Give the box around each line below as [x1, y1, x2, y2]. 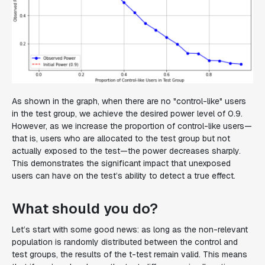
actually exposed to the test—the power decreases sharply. [12, 145, 241, 156]
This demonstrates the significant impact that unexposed [12, 157, 231, 169]
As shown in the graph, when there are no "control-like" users [12, 95, 246, 106]
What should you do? [12, 199, 158, 218]
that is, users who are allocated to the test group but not [12, 132, 230, 144]
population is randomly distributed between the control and [12, 236, 238, 247]
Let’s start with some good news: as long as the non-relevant [12, 224, 248, 235]
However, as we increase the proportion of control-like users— [12, 120, 252, 131]
